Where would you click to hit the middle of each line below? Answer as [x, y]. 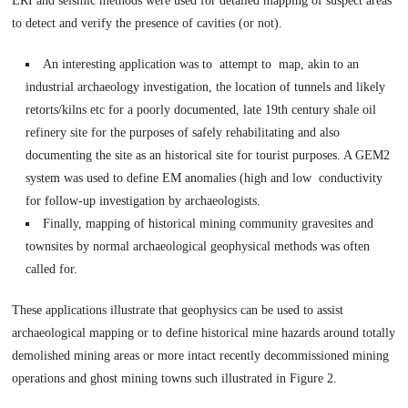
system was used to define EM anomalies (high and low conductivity [204, 178]
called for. [52, 270]
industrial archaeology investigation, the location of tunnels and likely [206, 87]
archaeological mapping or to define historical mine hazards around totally [204, 333]
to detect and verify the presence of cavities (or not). [148, 24]
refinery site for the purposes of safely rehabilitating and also [183, 133]
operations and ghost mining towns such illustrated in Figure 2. [175, 379]
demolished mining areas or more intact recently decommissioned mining [201, 356]
